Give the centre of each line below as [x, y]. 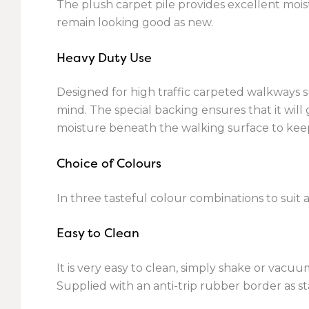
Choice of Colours [109, 163]
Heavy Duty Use [104, 57]
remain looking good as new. [135, 23]
